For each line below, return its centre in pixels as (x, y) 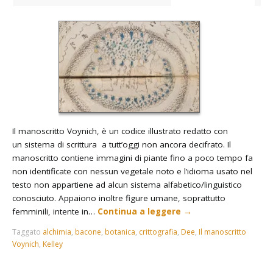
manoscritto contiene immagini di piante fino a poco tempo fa (133, 158)
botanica (120, 232)
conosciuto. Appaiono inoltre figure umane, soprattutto (119, 198)
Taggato (28, 232)
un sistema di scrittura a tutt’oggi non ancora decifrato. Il (122, 144)
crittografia (158, 232)
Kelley (53, 244)
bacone (88, 232)
